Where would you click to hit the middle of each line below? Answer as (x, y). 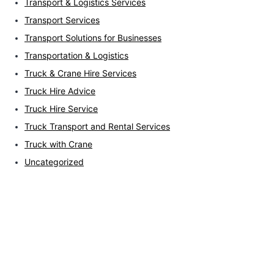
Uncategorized (54, 162)
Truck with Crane (58, 144)
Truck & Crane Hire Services (80, 73)
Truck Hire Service (61, 109)
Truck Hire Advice (60, 91)
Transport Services (62, 20)
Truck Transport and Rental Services (97, 127)
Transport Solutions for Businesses (93, 38)
